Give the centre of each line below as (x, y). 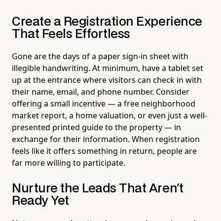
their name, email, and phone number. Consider (101, 92)
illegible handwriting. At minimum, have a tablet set (108, 68)
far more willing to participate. (69, 163)
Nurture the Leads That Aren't (98, 188)
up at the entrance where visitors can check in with (107, 80)
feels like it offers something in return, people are (104, 151)
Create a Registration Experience (107, 22)
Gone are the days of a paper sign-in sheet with (100, 56)
